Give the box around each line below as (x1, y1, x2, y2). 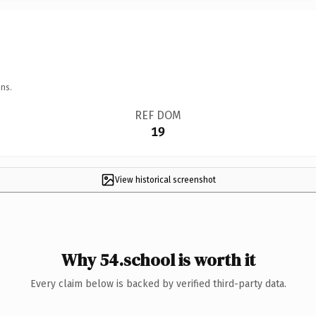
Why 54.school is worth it (61, 248, 255, 272)
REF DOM (134, 108, 181, 122)
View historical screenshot (114, 174, 216, 185)
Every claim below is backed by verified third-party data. (30, 277, 286, 290)
